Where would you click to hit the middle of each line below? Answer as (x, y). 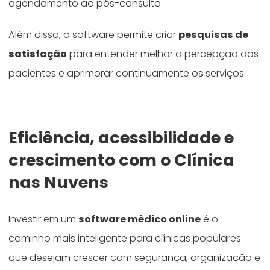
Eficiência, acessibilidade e (121, 138)
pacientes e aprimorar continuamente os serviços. (127, 74)
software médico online (140, 219)
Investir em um (44, 219)
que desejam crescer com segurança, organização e (135, 258)
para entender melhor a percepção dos (163, 54)
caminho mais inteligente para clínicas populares (125, 239)
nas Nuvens (59, 183)
